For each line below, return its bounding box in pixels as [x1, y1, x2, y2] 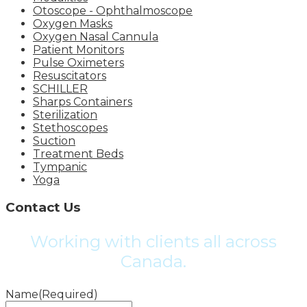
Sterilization [33, 108, 97, 122]
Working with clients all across [30, 231, 277, 251]
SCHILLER [33, 82, 88, 96]
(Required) [38, 287, 98, 301]
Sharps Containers [33, 95, 132, 109]
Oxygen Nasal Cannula [33, 30, 158, 44]
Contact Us [5, 199, 80, 215]
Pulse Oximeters [33, 56, 124, 70]
